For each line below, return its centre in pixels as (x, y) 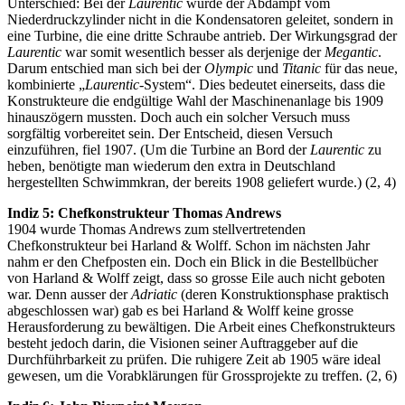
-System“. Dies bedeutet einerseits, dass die (262, 85)
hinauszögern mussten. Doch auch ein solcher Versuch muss (179, 118)
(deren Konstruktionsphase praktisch (283, 295)
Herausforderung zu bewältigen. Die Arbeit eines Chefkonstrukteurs (201, 327)
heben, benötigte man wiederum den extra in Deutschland (171, 166)
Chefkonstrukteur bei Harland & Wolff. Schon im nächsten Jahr (188, 246)
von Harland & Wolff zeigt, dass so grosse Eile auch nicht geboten (196, 278)
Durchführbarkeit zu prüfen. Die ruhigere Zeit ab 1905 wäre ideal (194, 360)
